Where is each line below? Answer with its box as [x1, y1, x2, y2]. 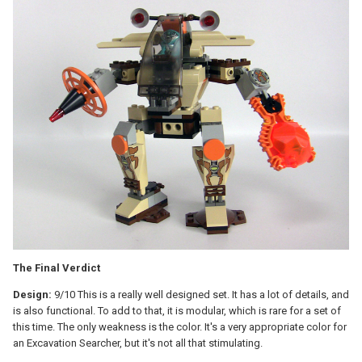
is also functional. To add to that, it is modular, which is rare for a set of [13, 304, 341, 317]
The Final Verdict [13, 261, 100, 274]
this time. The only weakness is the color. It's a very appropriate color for [13, 320, 347, 333]
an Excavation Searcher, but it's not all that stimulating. [13, 336, 263, 349]
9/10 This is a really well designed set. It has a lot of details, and [52, 288, 349, 301]
